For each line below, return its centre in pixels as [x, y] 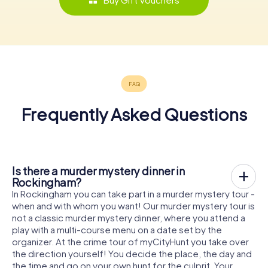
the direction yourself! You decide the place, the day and [132, 253]
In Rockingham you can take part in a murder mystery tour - [133, 193]
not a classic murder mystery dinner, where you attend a [129, 217]
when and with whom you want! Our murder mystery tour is [133, 205]
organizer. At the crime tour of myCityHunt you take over [130, 241]
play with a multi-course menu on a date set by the [117, 229]
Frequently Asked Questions [134, 114]
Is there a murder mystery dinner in [98, 170]
